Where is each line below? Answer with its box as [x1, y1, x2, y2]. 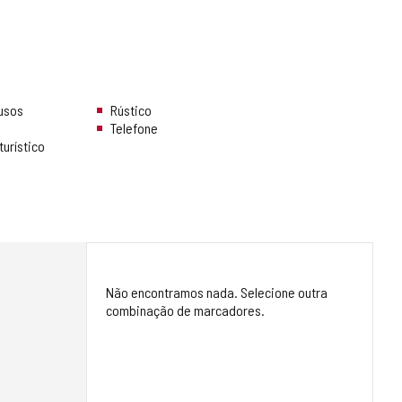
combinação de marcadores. [106, 301, 265, 319]
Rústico [110, 101, 152, 119]
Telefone [110, 119, 158, 137]
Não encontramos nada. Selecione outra [106, 284, 328, 301]
